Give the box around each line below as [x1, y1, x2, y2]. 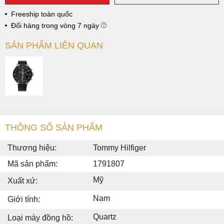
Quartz [93, 212, 116, 221]
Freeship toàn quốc [11, 9, 72, 18]
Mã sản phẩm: [7, 159, 57, 168]
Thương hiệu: [7, 143, 56, 152]
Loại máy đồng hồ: [7, 213, 73, 222]
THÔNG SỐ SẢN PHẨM [5, 122, 102, 133]
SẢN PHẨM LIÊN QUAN [5, 40, 103, 50]
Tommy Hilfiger [93, 143, 146, 152]
